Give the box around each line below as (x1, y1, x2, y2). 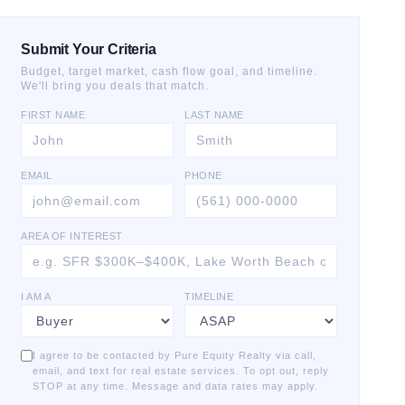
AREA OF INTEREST (21, 231, 123, 241)
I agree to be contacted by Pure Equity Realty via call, (33, 350, 316, 361)
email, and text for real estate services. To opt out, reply (33, 365, 329, 376)
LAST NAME (184, 109, 244, 120)
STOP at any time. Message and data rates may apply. (33, 381, 318, 391)
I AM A (21, 291, 52, 302)
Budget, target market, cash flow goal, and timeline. (21, 65, 317, 78)
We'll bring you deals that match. (21, 80, 209, 92)
